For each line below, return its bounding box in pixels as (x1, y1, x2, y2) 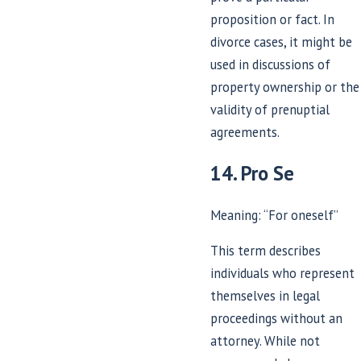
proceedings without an (210, 309, 343, 328)
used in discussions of (210, 55, 331, 73)
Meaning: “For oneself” (210, 205, 339, 224)
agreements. (210, 122, 280, 141)
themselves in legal (210, 287, 321, 305)
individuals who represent (210, 264, 355, 283)
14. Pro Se (210, 160, 295, 187)
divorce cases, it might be (210, 32, 353, 51)
